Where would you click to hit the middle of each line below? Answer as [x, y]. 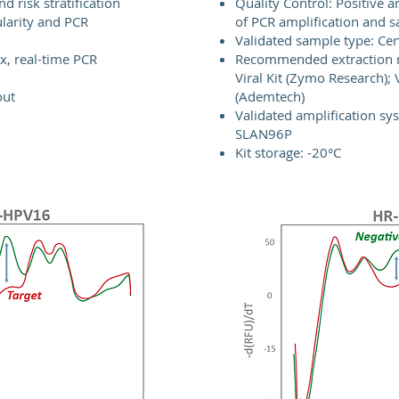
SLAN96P [264, 134]
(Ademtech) [270, 96]
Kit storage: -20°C [288, 152]
